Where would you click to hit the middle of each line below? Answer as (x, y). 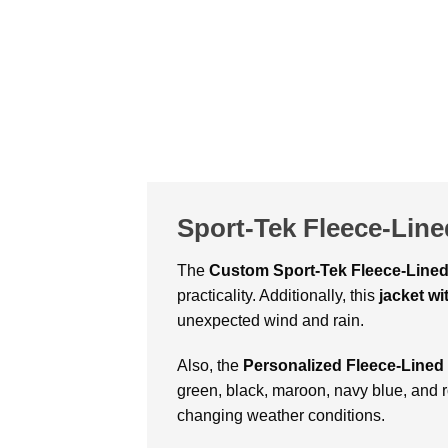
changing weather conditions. (283, 416)
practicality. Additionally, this (278, 295)
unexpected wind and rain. (272, 320)
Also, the (210, 366)
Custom (239, 270)
